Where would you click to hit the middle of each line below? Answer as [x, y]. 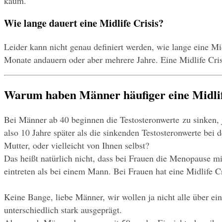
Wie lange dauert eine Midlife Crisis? [84, 23]
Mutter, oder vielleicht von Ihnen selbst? [77, 145]
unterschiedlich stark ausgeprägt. [63, 209]
